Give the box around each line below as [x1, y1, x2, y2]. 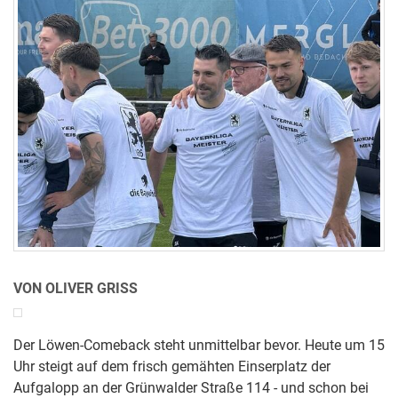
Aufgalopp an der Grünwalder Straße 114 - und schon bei [13, 380, 369, 396]
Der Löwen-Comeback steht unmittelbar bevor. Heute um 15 [13, 338, 385, 354]
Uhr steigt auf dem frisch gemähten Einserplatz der [13, 359, 330, 375]
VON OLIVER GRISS [13, 281, 138, 297]
